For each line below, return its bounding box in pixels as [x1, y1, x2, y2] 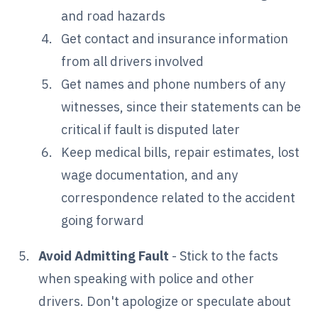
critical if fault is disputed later [61, 121, 241, 138]
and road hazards [61, 7, 166, 24]
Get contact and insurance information [61, 30, 289, 47]
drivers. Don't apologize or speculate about [38, 292, 292, 309]
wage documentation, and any [61, 166, 238, 183]
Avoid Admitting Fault [38, 247, 170, 264]
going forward [61, 212, 145, 229]
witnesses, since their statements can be [61, 98, 302, 115]
